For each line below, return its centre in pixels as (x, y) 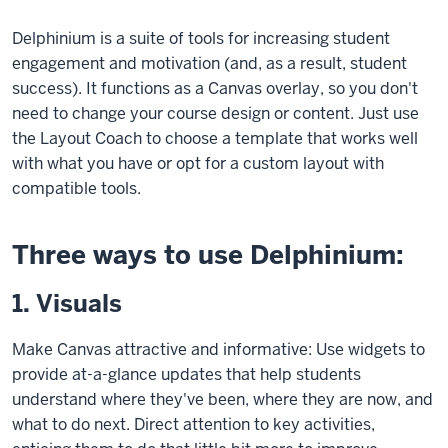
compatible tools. (76, 188)
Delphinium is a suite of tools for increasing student (201, 38)
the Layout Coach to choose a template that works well (215, 138)
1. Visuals (67, 303)
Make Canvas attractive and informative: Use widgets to (218, 349)
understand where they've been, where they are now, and (222, 399)
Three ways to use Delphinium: (211, 255)
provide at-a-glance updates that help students (186, 374)
